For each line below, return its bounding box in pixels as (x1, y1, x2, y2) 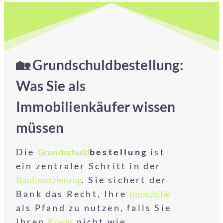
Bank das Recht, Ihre (16, 188, 130, 199)
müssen (16, 119, 64, 136)
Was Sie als (16, 77, 86, 94)
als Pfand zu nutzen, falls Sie (16, 202, 172, 213)
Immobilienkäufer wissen (16, 98, 176, 115)
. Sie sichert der (82, 174, 167, 185)
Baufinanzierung (16, 174, 82, 185)
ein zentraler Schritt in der (16, 160, 161, 171)
